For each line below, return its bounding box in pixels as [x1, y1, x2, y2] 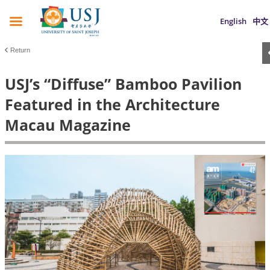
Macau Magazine [5, 115, 131, 135]
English [220, 16, 246, 27]
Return [10, 46, 30, 54]
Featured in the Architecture [5, 94, 220, 115]
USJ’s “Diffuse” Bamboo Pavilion [5, 74, 242, 94]
